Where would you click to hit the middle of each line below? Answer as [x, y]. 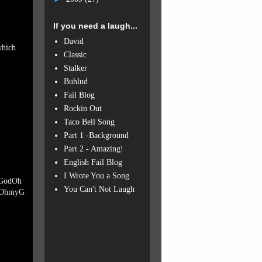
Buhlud [75, 81]
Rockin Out [82, 108]
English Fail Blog [93, 162]
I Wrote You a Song [96, 175]
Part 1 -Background [96, 135]
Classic [75, 54]
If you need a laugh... [95, 26]
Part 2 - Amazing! [93, 149]
